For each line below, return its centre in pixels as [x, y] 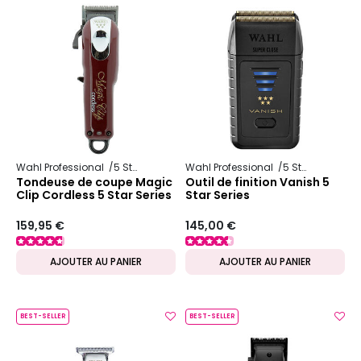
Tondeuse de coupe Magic [94, 182]
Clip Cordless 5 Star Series [94, 195]
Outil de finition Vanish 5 [257, 182]
